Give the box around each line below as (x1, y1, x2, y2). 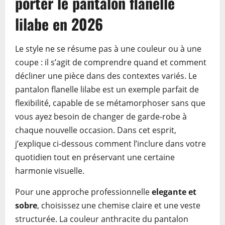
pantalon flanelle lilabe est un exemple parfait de (15, 84, 199, 95)
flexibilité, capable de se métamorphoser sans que (15, 97, 205, 108)
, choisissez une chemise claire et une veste (37, 200, 200, 211)
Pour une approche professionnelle (15, 186, 152, 197)
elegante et (152, 186, 196, 197)
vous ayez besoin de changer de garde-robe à (15, 111, 187, 122)
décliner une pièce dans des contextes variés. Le (15, 70, 197, 81)
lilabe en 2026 (15, 13, 103, 35)
